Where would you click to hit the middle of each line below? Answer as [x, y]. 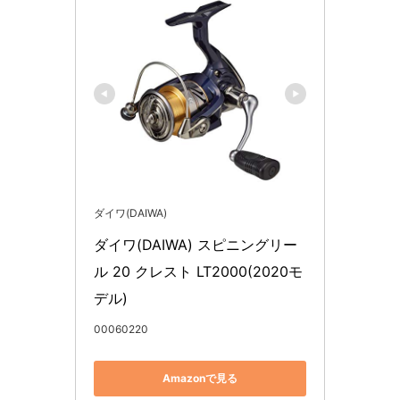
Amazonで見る [200, 379]
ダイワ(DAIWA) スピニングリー [196, 244]
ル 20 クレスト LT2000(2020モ [198, 271]
